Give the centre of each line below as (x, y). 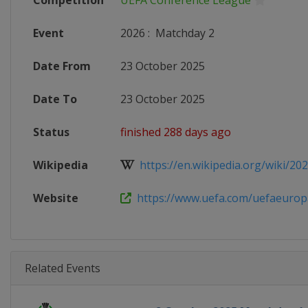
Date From (62, 66)
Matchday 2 (184, 33)
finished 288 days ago (176, 132)
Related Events (63, 268)
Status (51, 132)
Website (56, 198)
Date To (55, 99)
